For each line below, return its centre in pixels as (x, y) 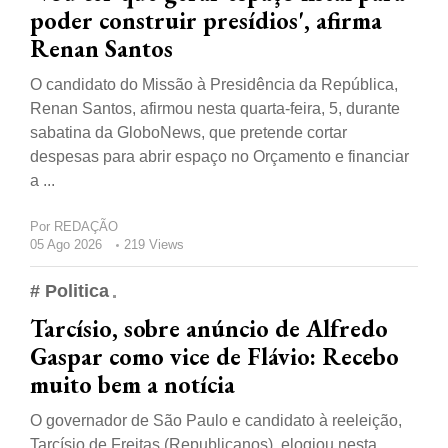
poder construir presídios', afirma (206, 21)
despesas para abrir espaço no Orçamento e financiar (219, 157)
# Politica (69, 291)
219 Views (154, 245)
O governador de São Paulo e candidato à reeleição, (216, 421)
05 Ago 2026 (66, 245)
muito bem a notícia (132, 385)
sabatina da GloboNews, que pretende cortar (188, 133)
